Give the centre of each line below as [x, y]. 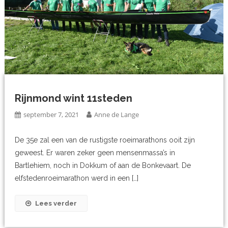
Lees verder [56, 204]
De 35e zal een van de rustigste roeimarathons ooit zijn [105, 140]
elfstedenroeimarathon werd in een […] [77, 178]
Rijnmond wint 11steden [74, 98]
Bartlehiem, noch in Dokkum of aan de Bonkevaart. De [103, 166]
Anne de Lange [117, 115]
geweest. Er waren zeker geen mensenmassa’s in [95, 153]
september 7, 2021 [51, 115]
